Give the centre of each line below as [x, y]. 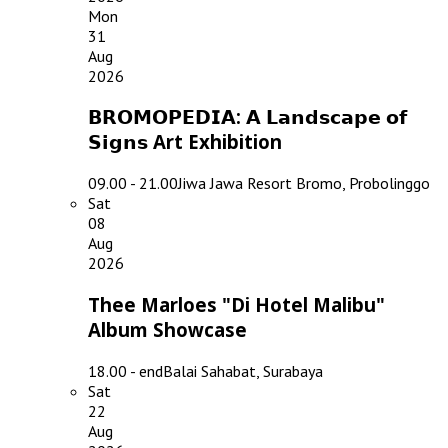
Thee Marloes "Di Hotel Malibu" [236, 304]
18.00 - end [125, 370]
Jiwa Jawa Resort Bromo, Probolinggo [304, 183]
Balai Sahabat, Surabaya [243, 370]
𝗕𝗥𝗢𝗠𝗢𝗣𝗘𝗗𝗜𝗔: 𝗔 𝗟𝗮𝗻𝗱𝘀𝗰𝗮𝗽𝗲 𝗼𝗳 [247, 117]
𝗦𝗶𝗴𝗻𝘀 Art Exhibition [185, 142]
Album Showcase [167, 329]
